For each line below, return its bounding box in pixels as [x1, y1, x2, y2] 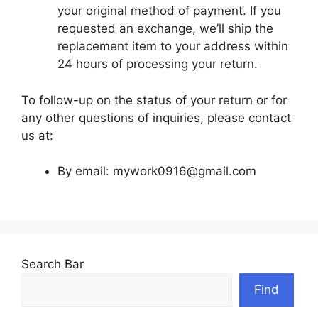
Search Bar [21, 256, 84, 271]
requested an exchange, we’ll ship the [57, 21, 273, 35]
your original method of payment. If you [57, 4, 281, 18]
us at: [21, 128, 53, 143]
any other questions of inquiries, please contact [21, 110, 291, 125]
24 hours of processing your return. [57, 57, 258, 71]
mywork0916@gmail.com [113, 164, 256, 178]
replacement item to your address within [57, 39, 288, 53]
